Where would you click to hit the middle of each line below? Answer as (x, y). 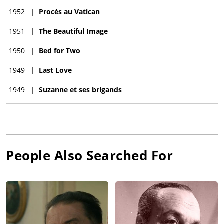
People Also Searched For (89, 155)
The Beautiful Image (73, 31)
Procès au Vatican (69, 11)
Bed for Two (60, 50)
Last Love (55, 70)
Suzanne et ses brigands (80, 89)
